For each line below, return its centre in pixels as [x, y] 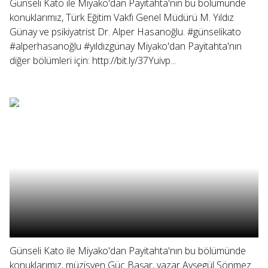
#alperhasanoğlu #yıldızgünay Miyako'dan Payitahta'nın [126, 46]
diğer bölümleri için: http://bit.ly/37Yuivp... [93, 60]
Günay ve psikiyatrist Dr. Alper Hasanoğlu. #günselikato [125, 32]
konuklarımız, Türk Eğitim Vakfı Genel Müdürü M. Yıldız [122, 17]
